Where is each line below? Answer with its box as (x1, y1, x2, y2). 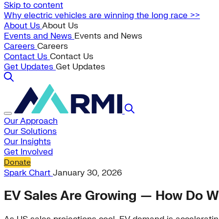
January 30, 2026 (53, 168, 122, 178)
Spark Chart (4, 168, 53, 178)
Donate (4, 157, 31, 167)
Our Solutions (4, 126, 57, 136)
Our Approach (4, 116, 58, 126)
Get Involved (4, 147, 53, 157)
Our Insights (4, 136, 51, 147)
